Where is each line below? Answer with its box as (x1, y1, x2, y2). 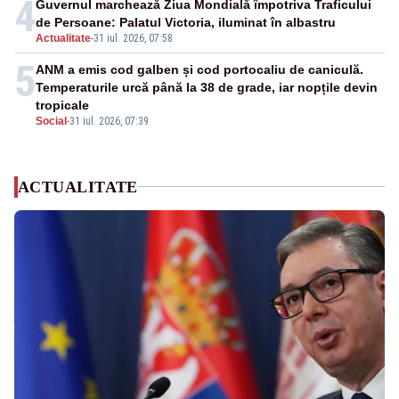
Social (36, 114, 67, 127)
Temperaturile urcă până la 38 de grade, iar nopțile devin (36, 79, 378, 94)
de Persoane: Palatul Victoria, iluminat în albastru (36, 14, 336, 29)
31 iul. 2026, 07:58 (94, 31, 173, 45)
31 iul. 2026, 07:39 (69, 114, 149, 127)
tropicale (36, 97, 89, 112)
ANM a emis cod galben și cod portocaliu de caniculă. (36, 61, 363, 77)
